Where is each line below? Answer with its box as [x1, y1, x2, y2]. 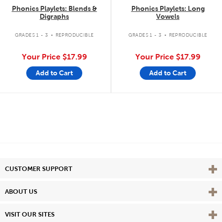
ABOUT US [5, 188, 37, 195]
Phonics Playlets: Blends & [11, 4, 97, 12]
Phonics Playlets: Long [131, 4, 205, 12]
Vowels [156, 12, 179, 20]
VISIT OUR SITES [5, 211, 55, 218]
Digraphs [40, 12, 69, 20]
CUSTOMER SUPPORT [5, 165, 72, 172]
